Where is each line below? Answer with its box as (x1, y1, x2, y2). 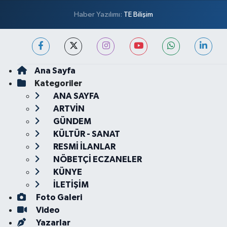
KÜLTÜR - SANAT (51, 130, 120, 138)
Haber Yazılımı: (74, 11, 124, 18)
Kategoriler (34, 79, 82, 88)
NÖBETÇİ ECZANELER (51, 155, 142, 164)
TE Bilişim (124, 11, 153, 18)
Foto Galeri (34, 193, 82, 202)
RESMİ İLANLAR (51, 142, 116, 151)
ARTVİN (51, 104, 85, 113)
